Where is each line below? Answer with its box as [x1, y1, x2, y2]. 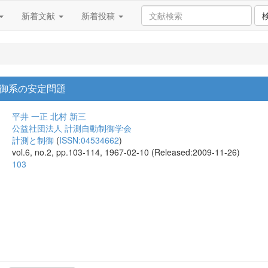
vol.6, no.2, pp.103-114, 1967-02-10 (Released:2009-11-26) [12, 146, 240, 158]
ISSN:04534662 [59, 134, 119, 146]
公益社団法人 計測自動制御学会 [12, 122, 132, 134]
